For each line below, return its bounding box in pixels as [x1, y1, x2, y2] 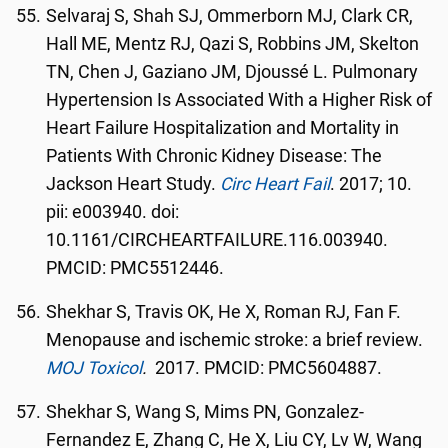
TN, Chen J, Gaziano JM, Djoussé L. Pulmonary [46, 62, 419, 82]
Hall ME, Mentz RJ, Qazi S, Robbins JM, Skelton [46, 34, 420, 54]
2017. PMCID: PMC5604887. [151, 358, 383, 378]
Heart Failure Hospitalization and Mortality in [46, 118, 400, 138]
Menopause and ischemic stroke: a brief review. [46, 330, 424, 350]
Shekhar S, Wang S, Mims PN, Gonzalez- [46, 402, 365, 422]
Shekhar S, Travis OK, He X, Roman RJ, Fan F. [46, 302, 402, 322]
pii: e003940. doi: [46, 202, 180, 222]
